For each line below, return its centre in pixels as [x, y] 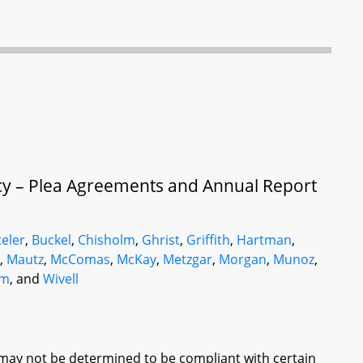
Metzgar [188, 259]
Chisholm [107, 240]
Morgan [243, 259]
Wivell [61, 279]
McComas [81, 259]
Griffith [209, 240]
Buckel [52, 240]
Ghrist [161, 240]
